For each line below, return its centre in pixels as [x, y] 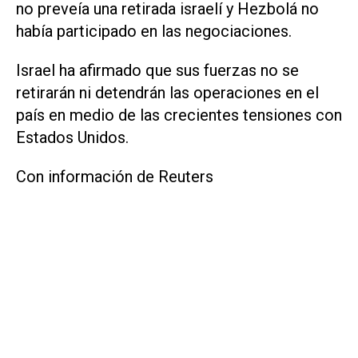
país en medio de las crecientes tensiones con [179, 115]
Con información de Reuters [115, 176]
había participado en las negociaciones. [154, 32]
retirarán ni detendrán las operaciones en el [167, 93]
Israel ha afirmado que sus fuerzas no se [157, 71]
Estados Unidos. [72, 138]
